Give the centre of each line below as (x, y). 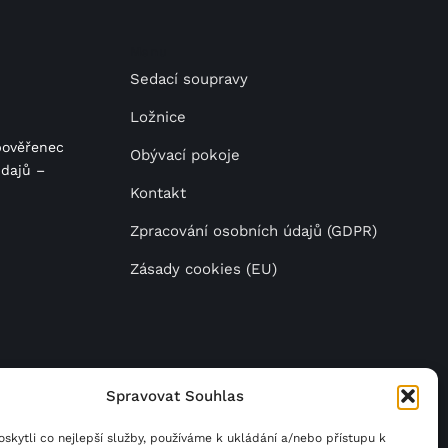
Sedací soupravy (188, 79)
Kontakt (157, 193)
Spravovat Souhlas (174, 396)
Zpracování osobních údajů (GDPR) (253, 231)
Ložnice (157, 117)
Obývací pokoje (184, 155)
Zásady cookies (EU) (203, 269)
